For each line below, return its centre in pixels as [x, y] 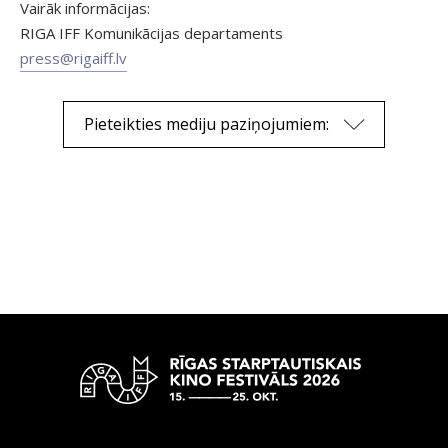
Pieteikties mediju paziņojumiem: [206, 123]
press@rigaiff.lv [73, 57]
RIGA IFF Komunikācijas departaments [151, 32]
